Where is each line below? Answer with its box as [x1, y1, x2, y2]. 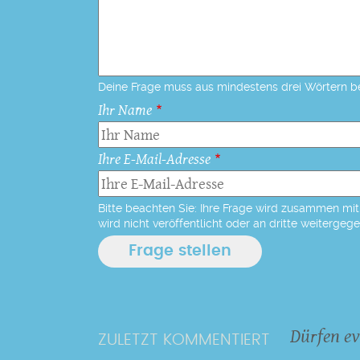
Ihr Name [98, 99, 152, 121]
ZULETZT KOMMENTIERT [98, 331, 270, 348]
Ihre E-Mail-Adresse [98, 148, 211, 170]
